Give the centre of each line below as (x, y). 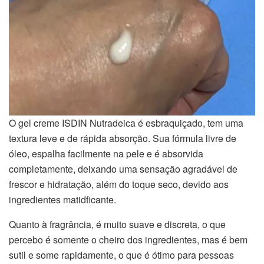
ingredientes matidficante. (62, 199)
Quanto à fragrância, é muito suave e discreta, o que (117, 224)
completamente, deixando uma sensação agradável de (123, 169)
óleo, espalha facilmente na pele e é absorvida (106, 153)
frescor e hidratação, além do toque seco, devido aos (119, 184)
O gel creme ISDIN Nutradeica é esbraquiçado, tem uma (126, 123)
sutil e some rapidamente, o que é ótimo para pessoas (121, 255)
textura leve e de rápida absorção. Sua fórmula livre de (123, 138)
